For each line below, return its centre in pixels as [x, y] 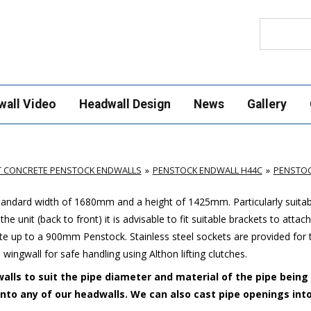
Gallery [267, 104]
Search [274, 24]
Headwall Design [125, 104]
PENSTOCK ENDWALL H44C [207, 170]
